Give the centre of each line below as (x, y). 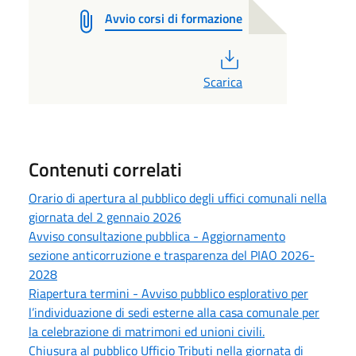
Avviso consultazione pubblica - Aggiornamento (157, 236)
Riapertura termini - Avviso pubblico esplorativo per (168, 293)
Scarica (222, 82)
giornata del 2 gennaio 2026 (105, 217)
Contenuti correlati (105, 169)
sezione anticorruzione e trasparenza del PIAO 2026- (172, 255)
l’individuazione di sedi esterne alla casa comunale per (174, 312)
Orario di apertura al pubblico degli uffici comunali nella (178, 198)
